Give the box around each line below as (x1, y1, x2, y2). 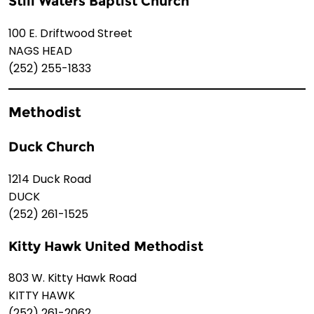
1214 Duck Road (8, 170, 91, 187)
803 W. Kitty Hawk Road (8, 270, 137, 287)
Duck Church (8, 139, 95, 156)
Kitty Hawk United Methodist (8, 238, 203, 254)
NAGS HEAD (8, 42, 72, 59)
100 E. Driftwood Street (8, 25, 132, 41)
